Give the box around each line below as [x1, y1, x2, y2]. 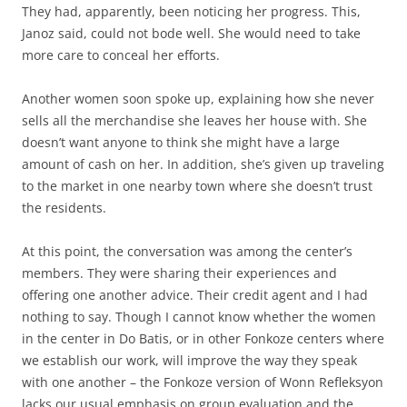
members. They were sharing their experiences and [22, 264, 337, 282]
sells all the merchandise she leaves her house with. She [22, 112, 367, 129]
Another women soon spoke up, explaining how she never [22, 90, 374, 107]
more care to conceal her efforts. [22, 46, 220, 64]
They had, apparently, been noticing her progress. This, [22, 3, 361, 20]
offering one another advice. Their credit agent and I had [22, 286, 368, 303]
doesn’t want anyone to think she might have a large [22, 134, 340, 151]
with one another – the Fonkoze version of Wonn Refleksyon [22, 373, 383, 391]
